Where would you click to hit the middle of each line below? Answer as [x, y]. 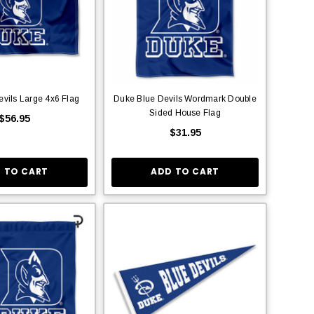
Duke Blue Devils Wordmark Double [185, 98]
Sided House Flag [185, 112]
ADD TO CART [185, 172]
